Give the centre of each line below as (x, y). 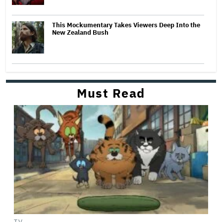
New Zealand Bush (80, 32)
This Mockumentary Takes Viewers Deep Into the (126, 25)
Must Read (111, 93)
